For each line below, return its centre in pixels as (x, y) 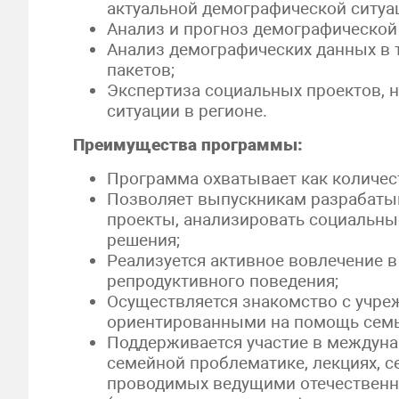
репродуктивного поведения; (223, 281)
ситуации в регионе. (187, 111)
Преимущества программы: (188, 145)
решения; (144, 240)
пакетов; (141, 70)
